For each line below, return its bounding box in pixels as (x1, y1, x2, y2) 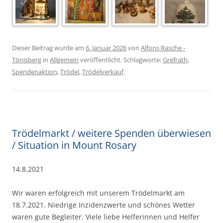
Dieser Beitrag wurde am (12, 43, 86, 52)
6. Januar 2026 (86, 43, 126, 52)
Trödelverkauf (82, 67, 123, 76)
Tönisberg (12, 55, 41, 64)
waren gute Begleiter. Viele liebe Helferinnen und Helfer (12, 212, 200, 222)
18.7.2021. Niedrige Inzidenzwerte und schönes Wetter (12, 200, 195, 210)
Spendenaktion (12, 67, 57, 76)
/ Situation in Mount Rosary (12, 138, 136, 152)
